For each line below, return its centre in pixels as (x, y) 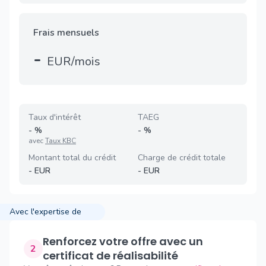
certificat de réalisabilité (110, 256)
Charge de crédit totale (182, 158)
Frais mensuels (66, 33)
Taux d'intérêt (55, 117)
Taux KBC (61, 141)
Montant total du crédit (72, 158)
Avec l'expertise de (45, 212)
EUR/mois (74, 61)
